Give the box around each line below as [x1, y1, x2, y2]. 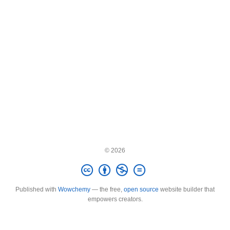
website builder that [159, 186, 215, 193]
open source [124, 186, 159, 193]
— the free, [90, 186, 124, 193]
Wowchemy [58, 186, 90, 193]
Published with [15, 186, 58, 193]
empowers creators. [87, 196, 143, 203]
